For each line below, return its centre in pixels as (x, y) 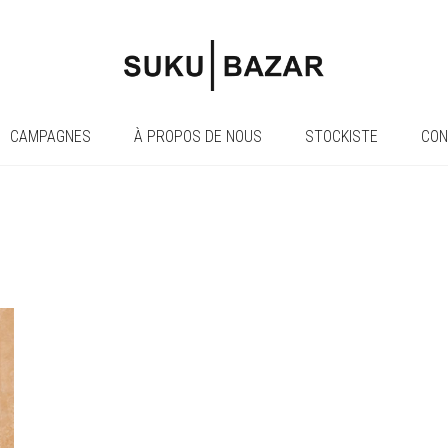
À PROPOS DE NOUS (197, 136)
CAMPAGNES (50, 136)
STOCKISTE (341, 136)
